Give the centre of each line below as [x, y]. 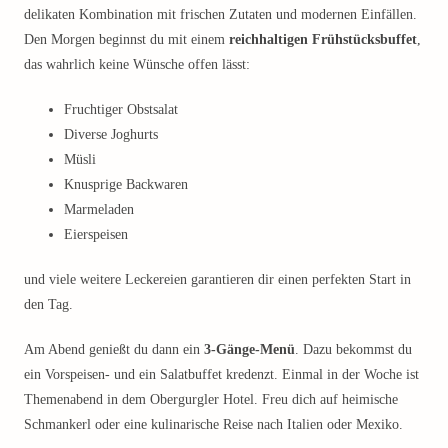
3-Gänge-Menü [249, 349]
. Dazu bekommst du [353, 349]
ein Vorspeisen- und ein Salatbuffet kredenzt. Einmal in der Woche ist [221, 374]
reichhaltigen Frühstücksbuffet [323, 39]
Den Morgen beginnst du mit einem [126, 39]
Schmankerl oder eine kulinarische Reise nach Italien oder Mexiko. [213, 424]
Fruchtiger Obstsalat [121, 109]
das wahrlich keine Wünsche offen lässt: [137, 64]
